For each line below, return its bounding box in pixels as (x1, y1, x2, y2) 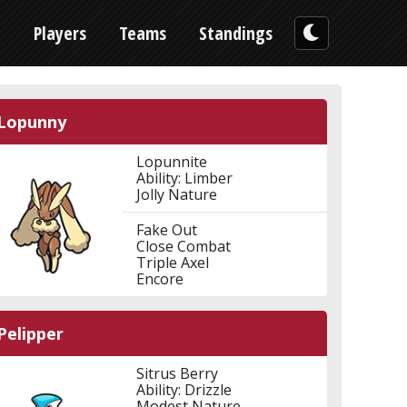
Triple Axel (136, 253, 210, 273)
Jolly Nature (136, 184, 218, 204)
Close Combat (136, 236, 232, 256)
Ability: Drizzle (136, 380, 233, 400)
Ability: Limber (136, 168, 233, 188)
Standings (199, 21, 273, 45)
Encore (136, 269, 184, 289)
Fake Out (136, 220, 198, 240)
